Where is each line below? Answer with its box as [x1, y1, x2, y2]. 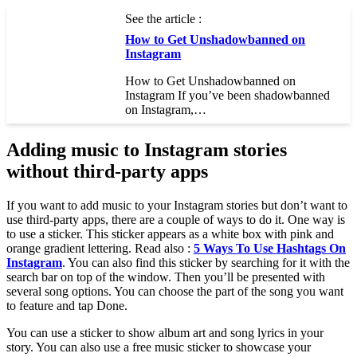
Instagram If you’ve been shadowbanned [125, 88, 331, 103]
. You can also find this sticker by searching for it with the [62, 256, 350, 269]
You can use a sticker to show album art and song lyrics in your [6, 326, 324, 339]
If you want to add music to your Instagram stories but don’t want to [6, 198, 347, 212]
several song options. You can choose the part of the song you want [6, 284, 343, 298]
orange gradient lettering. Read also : [6, 241, 194, 255]
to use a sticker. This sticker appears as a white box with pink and [6, 227, 334, 241]
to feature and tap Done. [6, 299, 127, 312]
